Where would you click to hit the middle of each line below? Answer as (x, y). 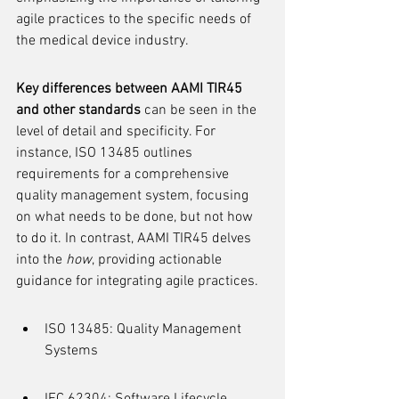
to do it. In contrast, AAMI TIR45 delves (135, 239)
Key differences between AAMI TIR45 (131, 89)
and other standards (78, 110)
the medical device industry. (102, 41)
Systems (71, 351)
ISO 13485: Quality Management (145, 330)
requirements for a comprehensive (124, 175)
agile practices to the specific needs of (135, 20)
